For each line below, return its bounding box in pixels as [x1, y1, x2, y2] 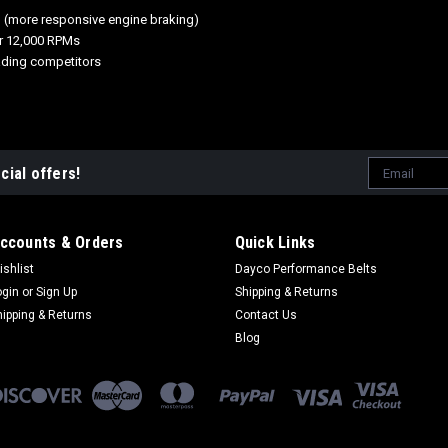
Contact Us [234, 308, 297, 322]
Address [368, 180, 421, 196]
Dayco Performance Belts [234, 262, 377, 276]
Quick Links [234, 233, 316, 252]
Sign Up [36, 285, 78, 299]
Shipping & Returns [234, 285, 338, 299]
